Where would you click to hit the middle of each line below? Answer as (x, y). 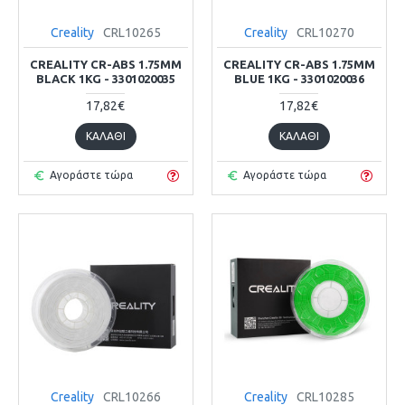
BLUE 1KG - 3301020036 (299, 78)
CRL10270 (325, 32)
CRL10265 (132, 32)
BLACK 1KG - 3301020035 (105, 78)
